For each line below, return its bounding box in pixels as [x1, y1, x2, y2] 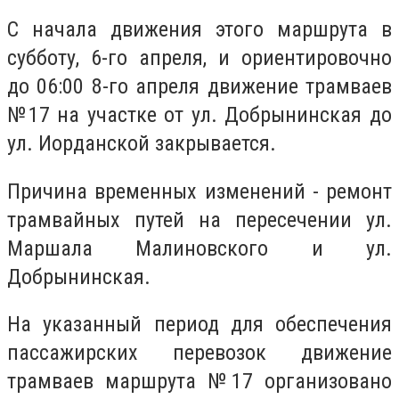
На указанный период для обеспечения [7, 312, 392, 338]
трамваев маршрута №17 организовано [7, 369, 392, 395]
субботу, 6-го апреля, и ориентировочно [7, 45, 392, 71]
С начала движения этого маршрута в [7, 17, 392, 43]
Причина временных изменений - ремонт [7, 178, 392, 204]
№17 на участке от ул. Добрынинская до [7, 102, 392, 128]
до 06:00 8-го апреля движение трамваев [7, 74, 392, 100]
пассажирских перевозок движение [7, 340, 392, 366]
